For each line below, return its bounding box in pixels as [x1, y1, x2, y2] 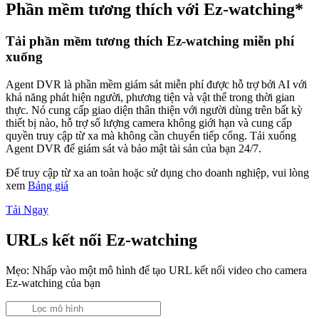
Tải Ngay [6, 203, 48, 216]
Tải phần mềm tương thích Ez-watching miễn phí [6, 33, 294, 49]
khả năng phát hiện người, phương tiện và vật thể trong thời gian [6, 90, 295, 103]
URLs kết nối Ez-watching [6, 230, 197, 249]
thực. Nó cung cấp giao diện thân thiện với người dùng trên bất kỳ [6, 103, 303, 116]
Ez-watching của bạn [6, 276, 100, 289]
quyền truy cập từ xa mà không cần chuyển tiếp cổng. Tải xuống [6, 129, 296, 142]
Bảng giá [28, 179, 68, 192]
